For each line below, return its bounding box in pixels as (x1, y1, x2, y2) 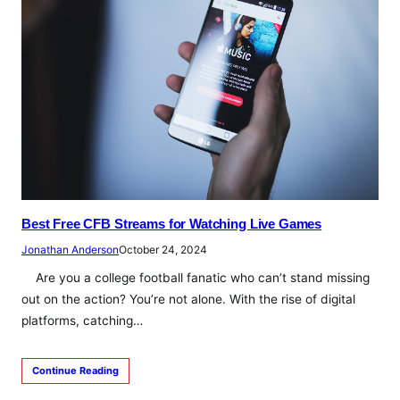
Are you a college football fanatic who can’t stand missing (21, 270, 370, 285)
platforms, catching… (21, 312, 143, 328)
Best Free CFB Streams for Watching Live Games (21, 215, 322, 231)
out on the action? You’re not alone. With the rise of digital (21, 291, 355, 306)
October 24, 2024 (119, 242, 207, 256)
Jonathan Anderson (21, 242, 119, 256)
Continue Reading (32, 363, 119, 377)
